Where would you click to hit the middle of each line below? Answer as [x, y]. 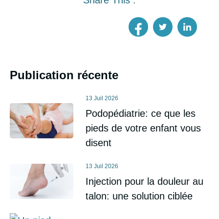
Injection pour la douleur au [144, 181]
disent [99, 142]
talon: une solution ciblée [139, 196]
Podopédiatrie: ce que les [141, 113]
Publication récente [64, 75]
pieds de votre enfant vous [143, 128]
